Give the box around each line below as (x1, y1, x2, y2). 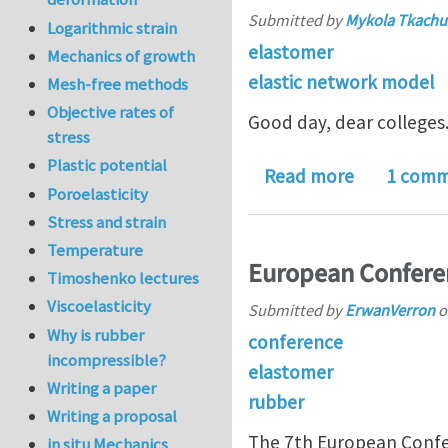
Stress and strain (47, 210, 167, 233)
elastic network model (248, 70, 434, 95)
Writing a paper (47, 376, 157, 399)
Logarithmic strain (47, 16, 178, 39)
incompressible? (47, 348, 167, 371)
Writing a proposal (47, 404, 178, 427)
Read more (264, 163, 354, 188)
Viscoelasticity (47, 295, 152, 318)
